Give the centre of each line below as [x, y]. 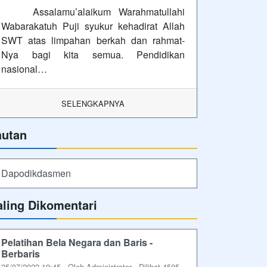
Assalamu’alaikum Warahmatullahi [93, 11]
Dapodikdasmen [36, 173]
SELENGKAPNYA [93, 103]
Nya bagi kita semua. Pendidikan [93, 54]
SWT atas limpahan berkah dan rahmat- [93, 40]
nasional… [24, 69]
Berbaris [21, 253]
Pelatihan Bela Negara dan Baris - [77, 242]
